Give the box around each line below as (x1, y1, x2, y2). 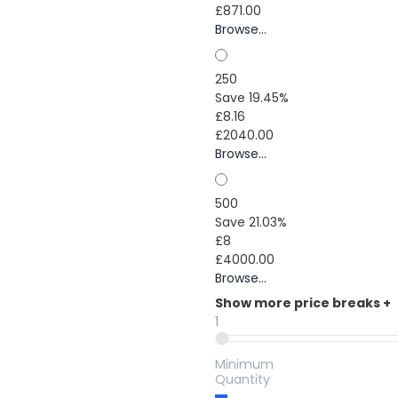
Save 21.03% (214, 213, 287, 231)
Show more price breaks (214, 294, 383, 312)
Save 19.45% (214, 89, 289, 107)
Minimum (214, 355, 274, 373)
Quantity (214, 370, 270, 388)
